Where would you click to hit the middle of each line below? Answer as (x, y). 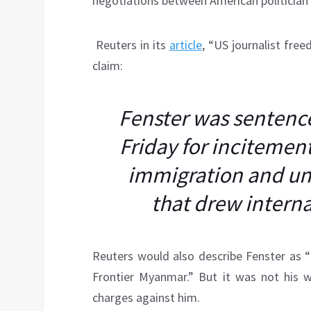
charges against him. (146, 298)
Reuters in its (131, 45)
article (185, 45)
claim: (108, 66)
